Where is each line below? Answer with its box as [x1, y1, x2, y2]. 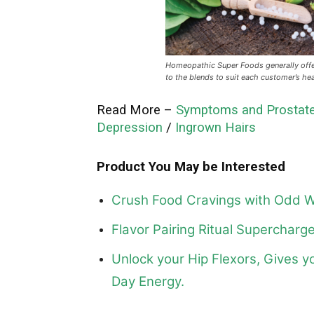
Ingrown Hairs [175, 119, 256, 135]
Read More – [97, 102, 176, 118]
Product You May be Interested [97, 158, 285, 175]
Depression [97, 119, 163, 135]
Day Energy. [111, 273, 184, 289]
